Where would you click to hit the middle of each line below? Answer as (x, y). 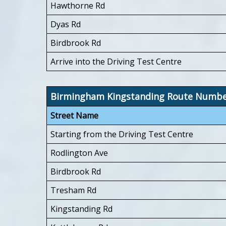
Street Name (74, 115)
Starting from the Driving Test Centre (122, 134)
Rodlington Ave (79, 153)
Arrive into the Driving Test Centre (116, 61)
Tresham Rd (73, 190)
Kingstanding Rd (81, 209)
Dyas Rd (66, 24)
